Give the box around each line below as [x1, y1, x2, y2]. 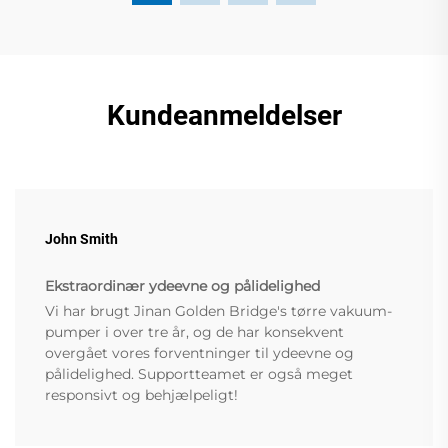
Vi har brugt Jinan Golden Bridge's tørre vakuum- [45, 302, 392, 321]
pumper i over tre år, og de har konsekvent [45, 323, 344, 342]
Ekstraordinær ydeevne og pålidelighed [45, 277, 320, 296]
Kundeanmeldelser [106, 99, 342, 133]
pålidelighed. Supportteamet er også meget [45, 365, 353, 384]
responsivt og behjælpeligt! [45, 386, 238, 405]
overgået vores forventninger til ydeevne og [45, 344, 354, 363]
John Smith [45, 231, 118, 248]
